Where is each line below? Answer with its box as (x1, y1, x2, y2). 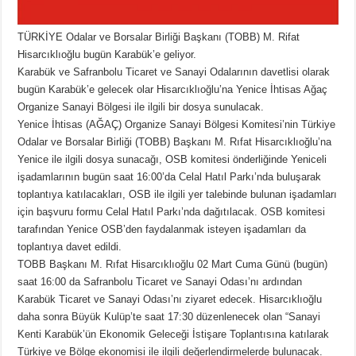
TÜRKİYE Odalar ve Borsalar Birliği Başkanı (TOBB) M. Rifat (17, 30, 300, 43)
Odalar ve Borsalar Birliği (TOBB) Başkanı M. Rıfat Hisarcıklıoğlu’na (17, 135, 332, 148)
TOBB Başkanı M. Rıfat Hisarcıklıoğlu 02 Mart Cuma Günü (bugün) (17, 257, 328, 270)
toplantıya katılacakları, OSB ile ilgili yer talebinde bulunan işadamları (17, 188, 338, 200)
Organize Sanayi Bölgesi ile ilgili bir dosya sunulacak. (17, 100, 265, 113)
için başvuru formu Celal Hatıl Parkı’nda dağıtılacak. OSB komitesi (17, 205, 326, 218)
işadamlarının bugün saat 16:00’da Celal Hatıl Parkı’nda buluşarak (17, 170, 322, 183)
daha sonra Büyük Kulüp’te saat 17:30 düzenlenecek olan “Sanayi (17, 310, 321, 323)
